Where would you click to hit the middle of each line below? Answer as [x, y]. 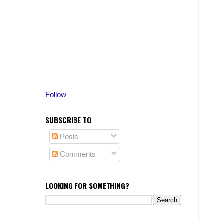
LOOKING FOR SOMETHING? [87, 186]
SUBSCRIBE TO [68, 120]
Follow [56, 95]
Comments [76, 154]
